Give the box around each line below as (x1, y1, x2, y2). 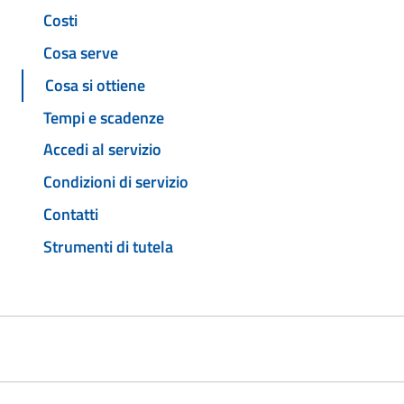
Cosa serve (43, 41, 118, 66)
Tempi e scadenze (43, 105, 164, 130)
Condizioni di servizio (43, 170, 188, 195)
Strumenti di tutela (43, 234, 173, 259)
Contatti (43, 201, 98, 226)
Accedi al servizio (43, 137, 161, 162)
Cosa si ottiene (45, 72, 145, 97)
